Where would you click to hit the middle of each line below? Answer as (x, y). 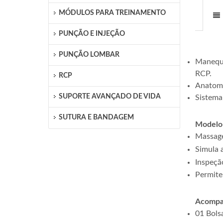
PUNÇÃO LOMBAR (89, 55)
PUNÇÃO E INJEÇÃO (92, 34)
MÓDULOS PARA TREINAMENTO (112, 13)
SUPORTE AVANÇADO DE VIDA (110, 97)
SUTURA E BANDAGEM (97, 117)
